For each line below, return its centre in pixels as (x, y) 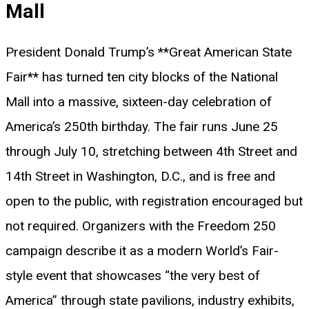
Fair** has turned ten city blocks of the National (142, 77)
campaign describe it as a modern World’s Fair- (142, 251)
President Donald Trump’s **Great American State (149, 52)
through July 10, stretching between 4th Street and (151, 152)
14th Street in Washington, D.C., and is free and (140, 177)
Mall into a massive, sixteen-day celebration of (139, 102)
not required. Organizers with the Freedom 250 (141, 226)
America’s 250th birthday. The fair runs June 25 (142, 127)
